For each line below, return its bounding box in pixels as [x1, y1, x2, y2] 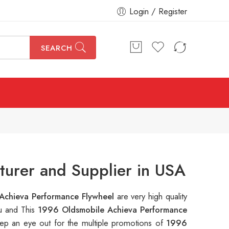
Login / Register [129, 5, 187, 17]
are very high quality [117, 190, 188, 203]
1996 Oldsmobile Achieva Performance [37, 203, 188, 216]
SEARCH [40, 42, 73, 54]
